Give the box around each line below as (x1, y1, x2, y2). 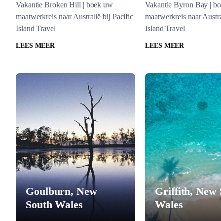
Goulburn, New (26, 185, 97, 197)
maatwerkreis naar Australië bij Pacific (16, 12, 134, 21)
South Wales (26, 198, 83, 211)
